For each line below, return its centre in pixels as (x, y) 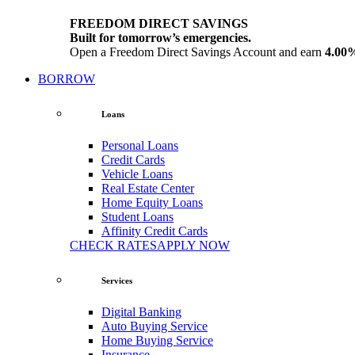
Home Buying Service (157, 340)
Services (117, 280)
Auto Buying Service (155, 326)
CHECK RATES (113, 245)
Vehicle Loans (137, 174)
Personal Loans (140, 145)
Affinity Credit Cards (155, 231)
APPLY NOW (193, 245)
